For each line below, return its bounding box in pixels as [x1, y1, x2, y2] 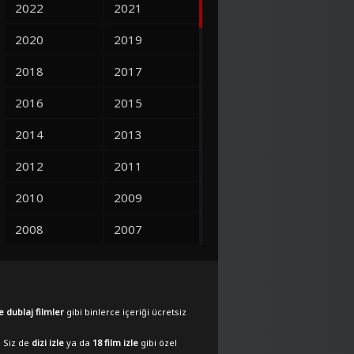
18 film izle [92, 337, 138, 348]
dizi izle [32, 337, 64, 348]
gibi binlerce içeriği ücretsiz [64, 306, 186, 318]
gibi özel [138, 337, 177, 348]
